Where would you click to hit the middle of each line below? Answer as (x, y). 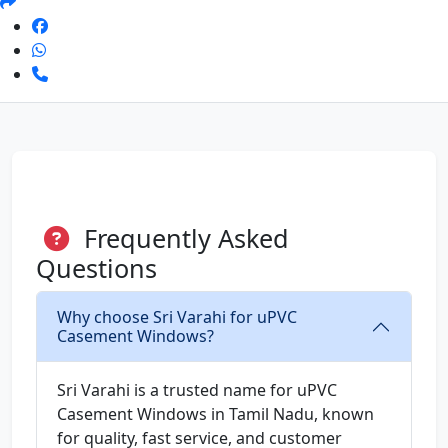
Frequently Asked (183, 238)
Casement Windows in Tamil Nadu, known (215, 414)
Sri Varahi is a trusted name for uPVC (197, 390)
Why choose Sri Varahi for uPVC (177, 317)
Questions (96, 268)
